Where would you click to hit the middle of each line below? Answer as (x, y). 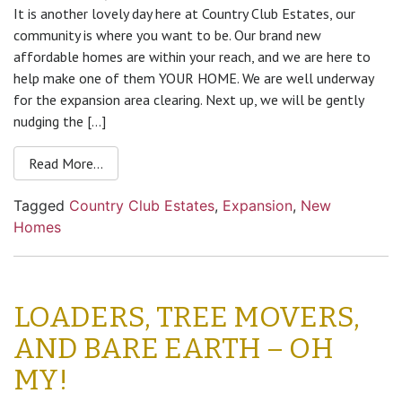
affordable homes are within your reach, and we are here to (192, 57)
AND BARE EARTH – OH (174, 348)
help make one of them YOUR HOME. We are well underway (193, 78)
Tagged (41, 205)
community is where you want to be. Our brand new (167, 35)
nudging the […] (60, 121)
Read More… (66, 163)
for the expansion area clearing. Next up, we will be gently (188, 100)
